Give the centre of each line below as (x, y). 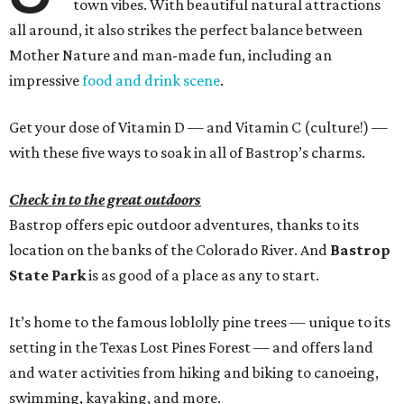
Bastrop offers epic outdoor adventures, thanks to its (184, 225)
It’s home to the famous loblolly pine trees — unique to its (200, 322)
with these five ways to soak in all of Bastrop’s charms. (187, 153)
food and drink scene (151, 81)
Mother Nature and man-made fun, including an (170, 55)
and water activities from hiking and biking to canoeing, (194, 373)
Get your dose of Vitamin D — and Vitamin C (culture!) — (198, 128)
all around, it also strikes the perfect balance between (186, 30)
